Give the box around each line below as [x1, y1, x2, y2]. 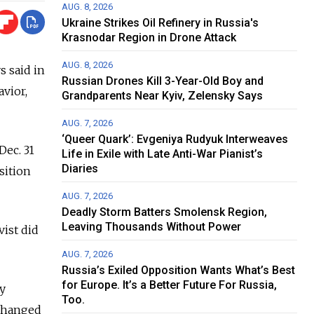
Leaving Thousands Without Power [62, 220, 242, 234]
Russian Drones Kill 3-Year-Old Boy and [62, 74, 264, 88]
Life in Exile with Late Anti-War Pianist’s [62, 147, 264, 161]
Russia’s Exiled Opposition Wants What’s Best [62, 264, 296, 278]
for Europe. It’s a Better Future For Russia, [62, 278, 278, 292]
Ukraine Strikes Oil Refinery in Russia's [62, 16, 259, 30]
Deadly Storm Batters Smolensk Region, [62, 205, 268, 219]
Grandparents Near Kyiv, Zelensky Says [62, 89, 264, 103]
